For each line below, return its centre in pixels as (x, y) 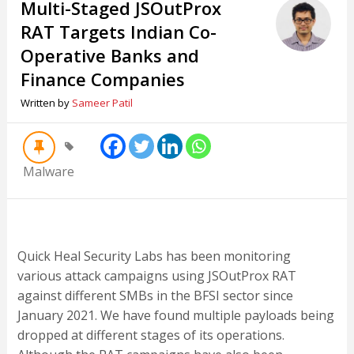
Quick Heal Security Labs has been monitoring (154, 256)
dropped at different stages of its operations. (151, 335)
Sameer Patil (103, 103)
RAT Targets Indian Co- (119, 32)
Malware (48, 172)
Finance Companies (103, 79)
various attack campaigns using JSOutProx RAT (156, 276)
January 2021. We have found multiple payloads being (175, 316)
